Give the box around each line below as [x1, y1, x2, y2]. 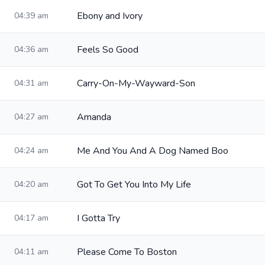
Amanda [77, 111, 111, 124]
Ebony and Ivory [77, 9, 143, 22]
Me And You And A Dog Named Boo [77, 144, 228, 157]
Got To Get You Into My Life [77, 178, 191, 191]
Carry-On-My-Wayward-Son [77, 77, 195, 90]
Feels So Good [77, 43, 138, 56]
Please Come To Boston [77, 245, 177, 258]
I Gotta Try [77, 212, 120, 225]
